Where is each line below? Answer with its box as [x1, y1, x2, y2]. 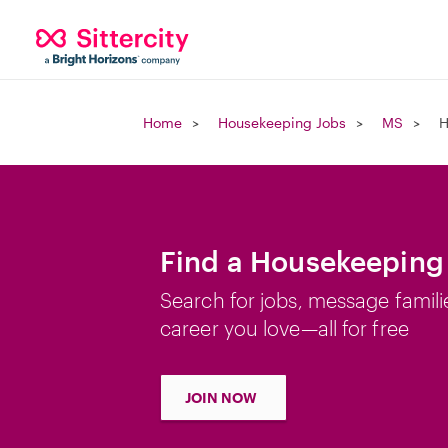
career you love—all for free [160, 316, 409, 340]
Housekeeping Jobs [218, 114, 346, 131]
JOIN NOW [185, 389, 257, 406]
